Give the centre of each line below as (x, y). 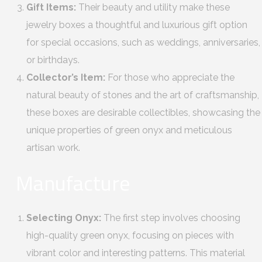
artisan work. (53, 148)
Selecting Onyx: (64, 218)
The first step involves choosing (171, 218)
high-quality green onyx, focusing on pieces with (130, 235)
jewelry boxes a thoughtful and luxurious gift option (137, 25)
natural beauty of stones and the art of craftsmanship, (143, 95)
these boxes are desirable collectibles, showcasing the (143, 113)
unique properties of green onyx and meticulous (129, 130)
